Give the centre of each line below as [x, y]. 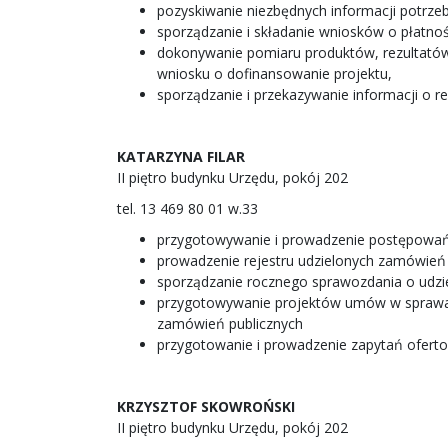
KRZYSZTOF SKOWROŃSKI [206, 406]
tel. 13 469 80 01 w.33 [187, 208]
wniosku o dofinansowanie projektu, [274, 73]
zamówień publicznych [230, 323]
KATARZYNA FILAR [181, 156]
